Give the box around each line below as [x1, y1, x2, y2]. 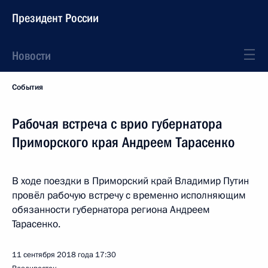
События [12, 82, 43, 93]
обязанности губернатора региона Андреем [12, 203, 210, 217]
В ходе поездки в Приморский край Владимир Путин [12, 174, 249, 188]
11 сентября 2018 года [12, 249, 93, 260]
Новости [12, 48, 51, 63]
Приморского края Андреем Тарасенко [12, 134, 234, 151]
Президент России [12, 11, 99, 25]
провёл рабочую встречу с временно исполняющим [12, 188, 246, 202]
